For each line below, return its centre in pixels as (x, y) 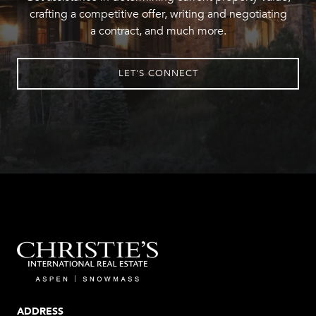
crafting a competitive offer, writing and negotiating (158, 14)
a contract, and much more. (158, 31)
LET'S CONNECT (158, 73)
